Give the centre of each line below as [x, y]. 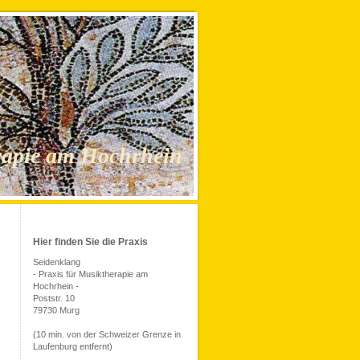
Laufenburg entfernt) [73, 346]
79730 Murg [56, 310]
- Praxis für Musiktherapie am [90, 274]
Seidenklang [57, 262]
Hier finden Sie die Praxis [90, 242]
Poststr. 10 [54, 298]
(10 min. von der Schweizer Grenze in [107, 334]
